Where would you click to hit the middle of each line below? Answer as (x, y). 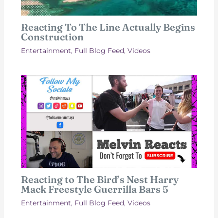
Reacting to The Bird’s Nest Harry (100, 179)
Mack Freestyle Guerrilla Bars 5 (94, 189)
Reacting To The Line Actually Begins (108, 27)
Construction (52, 37)
